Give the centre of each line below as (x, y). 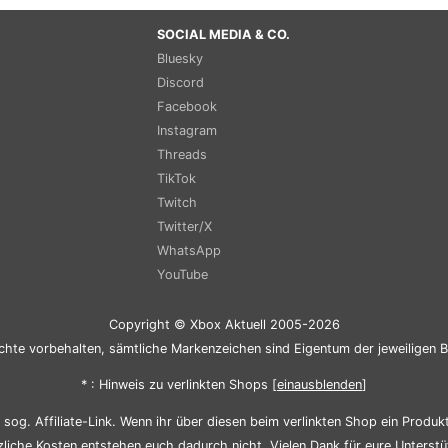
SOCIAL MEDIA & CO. (223, 34)
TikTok (176, 178)
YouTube (182, 274)
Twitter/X (184, 226)
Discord (180, 82)
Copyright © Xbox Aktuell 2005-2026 (224, 324)
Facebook (187, 106)
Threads (182, 154)
